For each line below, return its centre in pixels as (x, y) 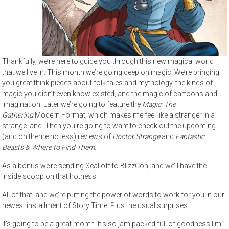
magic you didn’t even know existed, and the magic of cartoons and (110, 94)
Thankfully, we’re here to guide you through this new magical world (108, 61)
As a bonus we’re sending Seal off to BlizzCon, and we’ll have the (105, 166)
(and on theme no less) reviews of (58, 136)
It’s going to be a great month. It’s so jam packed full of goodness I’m (112, 224)
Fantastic (190, 136)
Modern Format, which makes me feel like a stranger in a (125, 115)
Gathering (19, 115)
